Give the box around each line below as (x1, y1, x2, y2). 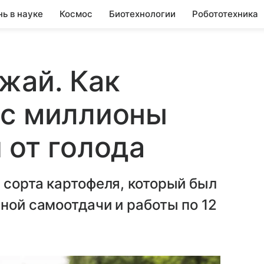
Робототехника (192, 8, 258, 19)
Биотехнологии (109, 8, 176, 19)
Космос (60, 8, 93, 19)
